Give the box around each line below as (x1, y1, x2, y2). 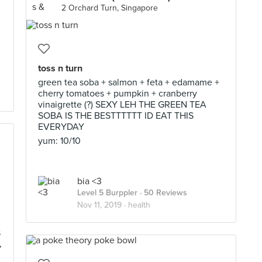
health (128, 200, 150, 210)
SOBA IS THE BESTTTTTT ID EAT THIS (38, 110, 194, 122)
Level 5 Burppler (77, 188, 137, 198)
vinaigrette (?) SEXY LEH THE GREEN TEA (38, 99, 206, 111)
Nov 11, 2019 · (77, 200, 128, 210)
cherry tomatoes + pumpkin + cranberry (38, 88, 197, 99)
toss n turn (38, 63, 82, 74)
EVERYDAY (38, 121, 84, 133)
